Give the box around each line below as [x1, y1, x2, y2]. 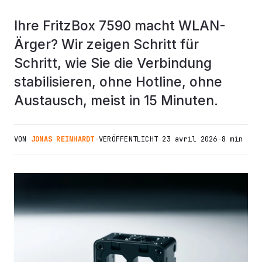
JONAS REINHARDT [30, 134, 95, 144]
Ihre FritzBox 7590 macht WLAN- [14, 17, 226, 33]
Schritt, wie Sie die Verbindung [14, 54, 212, 71]
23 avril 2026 [162, 134, 218, 144]
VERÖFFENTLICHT [98, 134, 163, 144]
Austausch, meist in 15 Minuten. [14, 92, 218, 108]
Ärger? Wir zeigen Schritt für [14, 36, 199, 52]
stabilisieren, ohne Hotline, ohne [14, 73, 222, 89]
